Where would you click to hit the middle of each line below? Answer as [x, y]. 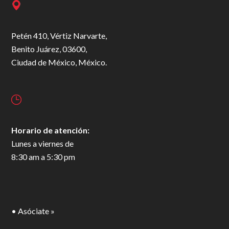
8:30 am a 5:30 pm [43, 156]
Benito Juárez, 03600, [49, 49]
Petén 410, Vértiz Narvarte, [59, 35]
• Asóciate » [33, 211]
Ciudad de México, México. [59, 62]
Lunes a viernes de [43, 143]
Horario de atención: [51, 130]
